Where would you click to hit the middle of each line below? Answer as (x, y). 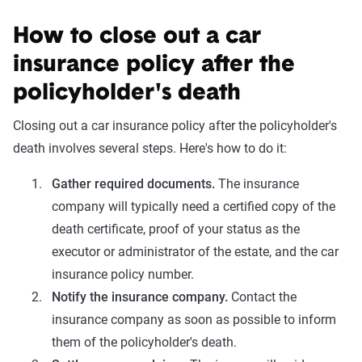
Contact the (264, 297)
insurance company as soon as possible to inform (194, 320)
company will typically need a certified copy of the (194, 207)
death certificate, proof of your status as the (176, 229)
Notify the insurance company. (141, 297)
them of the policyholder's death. (144, 343)
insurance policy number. (123, 275)
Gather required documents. (135, 184)
